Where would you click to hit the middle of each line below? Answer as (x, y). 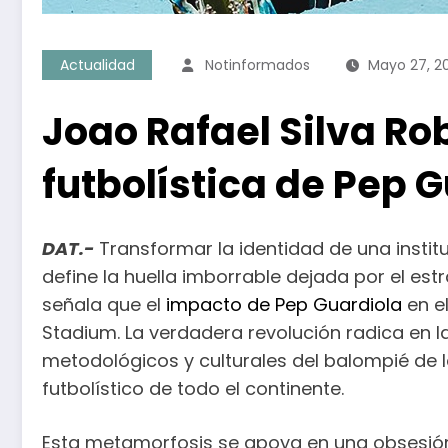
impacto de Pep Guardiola (284, 304)
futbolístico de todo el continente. (193, 388)
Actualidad (97, 64)
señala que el (104, 304)
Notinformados (257, 64)
